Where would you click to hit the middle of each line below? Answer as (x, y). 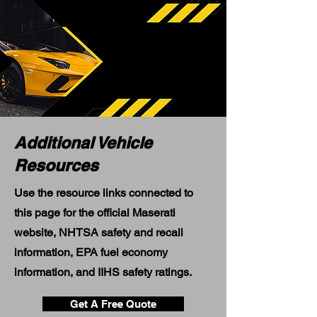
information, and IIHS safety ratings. (103, 272)
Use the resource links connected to (104, 193)
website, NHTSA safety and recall (99, 232)
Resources (56, 165)
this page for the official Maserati (95, 213)
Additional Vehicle (83, 143)
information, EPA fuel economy (91, 252)
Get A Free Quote (113, 304)
